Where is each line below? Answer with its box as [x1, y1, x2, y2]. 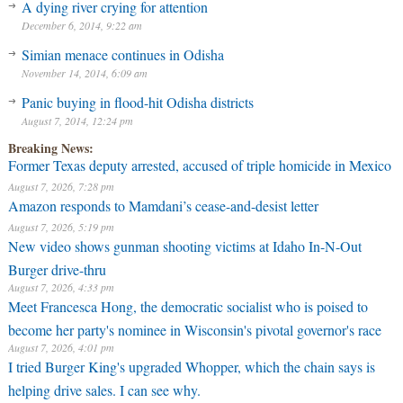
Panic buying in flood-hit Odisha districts [21, 93, 254, 112]
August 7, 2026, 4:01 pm [7, 340, 114, 354]
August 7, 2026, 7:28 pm [7, 179, 114, 193]
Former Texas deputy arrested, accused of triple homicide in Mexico [7, 156, 391, 175]
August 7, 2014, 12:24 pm [21, 113, 133, 128]
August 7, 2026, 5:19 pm [7, 219, 114, 234]
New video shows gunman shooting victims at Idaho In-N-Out [7, 237, 362, 255]
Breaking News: [7, 139, 94, 157]
